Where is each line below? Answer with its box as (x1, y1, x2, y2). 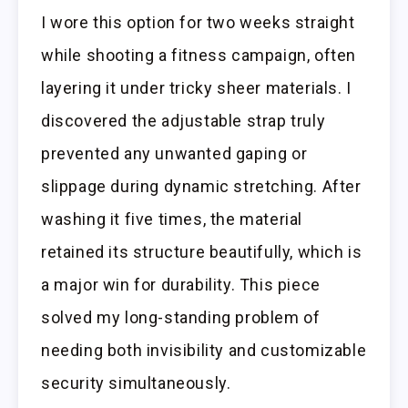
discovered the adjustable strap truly (41, 111, 326, 131)
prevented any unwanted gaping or (41, 144, 308, 164)
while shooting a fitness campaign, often (41, 46, 357, 66)
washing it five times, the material (41, 209, 303, 229)
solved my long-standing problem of (41, 308, 321, 328)
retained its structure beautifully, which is (41, 242, 362, 262)
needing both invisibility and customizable (41, 341, 367, 361)
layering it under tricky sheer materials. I (41, 78, 352, 98)
